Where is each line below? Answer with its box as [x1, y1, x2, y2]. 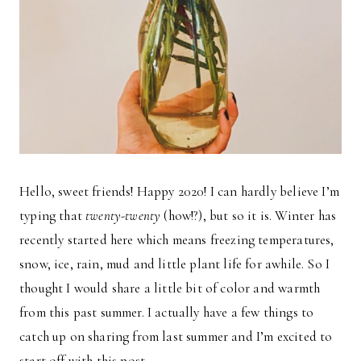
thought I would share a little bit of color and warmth [19, 280, 321, 297]
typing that [19, 207, 86, 225]
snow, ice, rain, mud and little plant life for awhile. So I [19, 255, 330, 273]
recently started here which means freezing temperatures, [19, 231, 334, 249]
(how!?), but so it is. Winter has [160, 207, 337, 225]
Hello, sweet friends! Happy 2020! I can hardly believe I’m [19, 183, 339, 201]
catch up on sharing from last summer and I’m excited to [19, 328, 333, 346]
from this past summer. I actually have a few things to [19, 304, 314, 322]
